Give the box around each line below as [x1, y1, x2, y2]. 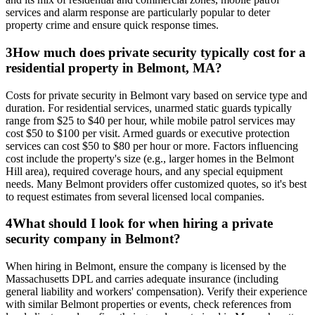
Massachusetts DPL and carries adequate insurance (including [6, 272, 278, 285]
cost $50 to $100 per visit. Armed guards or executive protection [6, 127, 290, 139]
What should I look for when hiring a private [13, 216, 273, 231]
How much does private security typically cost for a [13, 44, 306, 60]
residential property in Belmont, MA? [6, 60, 222, 75]
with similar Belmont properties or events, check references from [6, 297, 291, 310]
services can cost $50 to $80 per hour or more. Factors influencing [6, 139, 298, 152]
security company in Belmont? [6, 231, 181, 247]
